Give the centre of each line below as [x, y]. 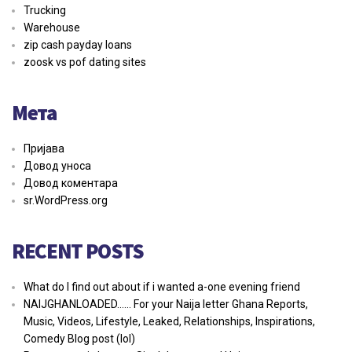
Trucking [45, 11]
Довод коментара [71, 183]
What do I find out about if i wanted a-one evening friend [162, 287]
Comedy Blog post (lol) [79, 339]
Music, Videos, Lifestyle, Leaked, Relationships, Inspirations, [169, 322]
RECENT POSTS [78, 251]
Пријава [44, 149]
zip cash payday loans [78, 45]
